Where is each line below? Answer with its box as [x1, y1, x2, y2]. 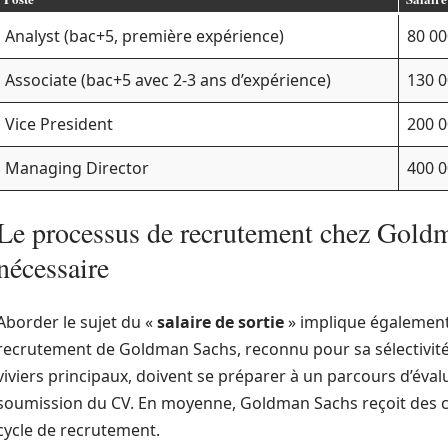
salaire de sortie [157, 311, 284, 333]
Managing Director [5, 157, 149, 179]
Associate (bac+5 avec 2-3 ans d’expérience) [5, 69, 331, 91]
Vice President [5, 113, 113, 135]
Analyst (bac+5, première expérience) [5, 25, 284, 47]
